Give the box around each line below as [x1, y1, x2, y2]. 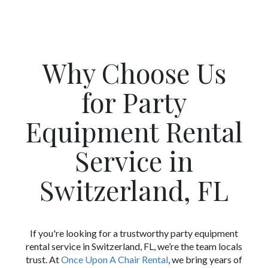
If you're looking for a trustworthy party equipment [30, 227, 238, 239]
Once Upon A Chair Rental [61, 254, 168, 266]
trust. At [26, 254, 61, 266]
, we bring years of [168, 254, 242, 266]
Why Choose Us [42, 55, 226, 91]
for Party [81, 84, 187, 120]
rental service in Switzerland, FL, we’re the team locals [26, 240, 242, 252]
